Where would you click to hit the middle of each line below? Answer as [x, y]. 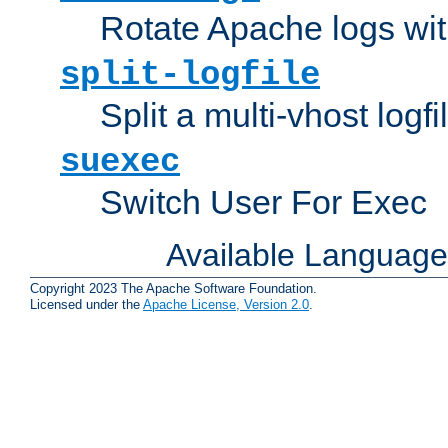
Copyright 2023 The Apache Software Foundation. [173, 289]
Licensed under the [86, 305]
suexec [120, 161]
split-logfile [190, 74]
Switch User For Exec [263, 201]
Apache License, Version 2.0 [226, 305]
